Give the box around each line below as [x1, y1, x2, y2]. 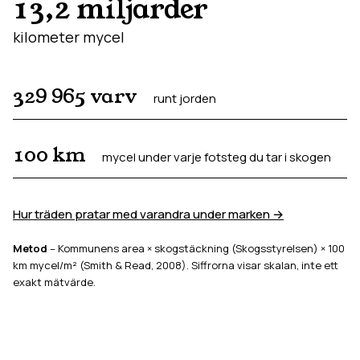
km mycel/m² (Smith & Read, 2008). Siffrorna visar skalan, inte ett [13, 258, 338, 272]
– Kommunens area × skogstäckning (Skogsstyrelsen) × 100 [47, 241, 345, 256]
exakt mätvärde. [13, 275, 96, 289]
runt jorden [153, 90, 216, 107]
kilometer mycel [13, 27, 125, 47]
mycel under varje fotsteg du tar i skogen [101, 149, 331, 166]
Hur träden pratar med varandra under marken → [13, 206, 284, 223]
